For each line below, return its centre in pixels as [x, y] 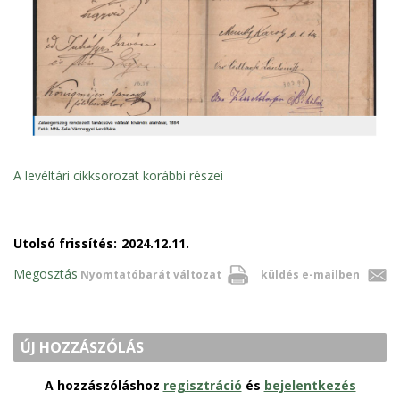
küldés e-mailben [310, 275]
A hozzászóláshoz [104, 386]
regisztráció [202, 386]
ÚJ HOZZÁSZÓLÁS [83, 348]
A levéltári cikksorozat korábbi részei [118, 176]
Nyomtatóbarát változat [151, 275]
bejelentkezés [310, 386]
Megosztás [46, 274]
